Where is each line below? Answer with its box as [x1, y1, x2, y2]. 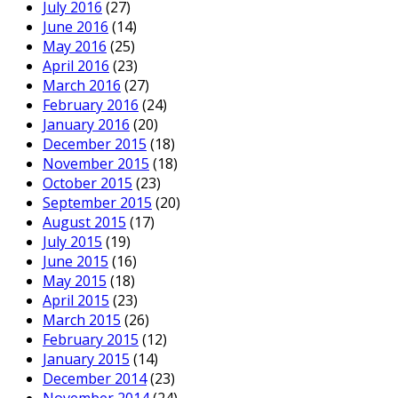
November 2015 [43, 154, 149, 173]
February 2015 [43, 330, 139, 349]
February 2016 [43, 95, 139, 115]
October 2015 [43, 173, 132, 193]
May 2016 [43, 36, 107, 56]
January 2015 [43, 349, 130, 369]
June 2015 [43, 251, 108, 271]
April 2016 [43, 56, 109, 76]
